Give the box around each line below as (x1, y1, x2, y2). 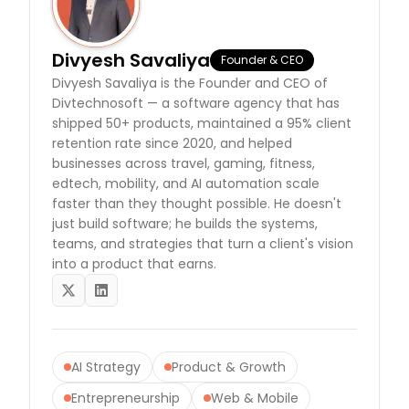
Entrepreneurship (71, 388, 180, 407)
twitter (67, 288, 117, 310)
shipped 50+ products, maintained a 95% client (52, 113, 351, 132)
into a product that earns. (52, 254, 216, 273)
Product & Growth (172, 357, 286, 376)
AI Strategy (71, 357, 141, 376)
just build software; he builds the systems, (52, 214, 318, 233)
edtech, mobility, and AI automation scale (52, 173, 320, 193)
